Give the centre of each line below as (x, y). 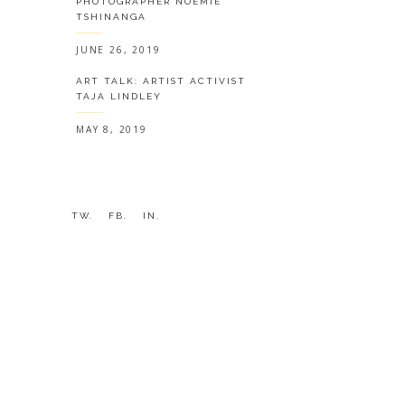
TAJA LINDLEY (119, 97)
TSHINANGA (111, 17)
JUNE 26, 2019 (118, 50)
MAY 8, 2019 (112, 130)
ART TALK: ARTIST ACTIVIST (161, 81)
